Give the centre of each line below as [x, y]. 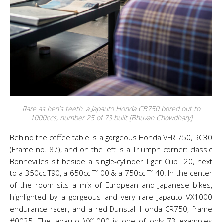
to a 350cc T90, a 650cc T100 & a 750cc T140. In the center [111, 173]
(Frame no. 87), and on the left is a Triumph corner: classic [111, 149]
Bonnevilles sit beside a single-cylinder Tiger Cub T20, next [111, 161]
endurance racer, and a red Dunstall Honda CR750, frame [111, 209]
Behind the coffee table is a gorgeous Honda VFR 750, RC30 [111, 137]
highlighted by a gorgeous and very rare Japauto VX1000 [111, 197]
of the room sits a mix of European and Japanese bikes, [111, 185]
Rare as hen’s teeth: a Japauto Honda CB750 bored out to [111, 108]
